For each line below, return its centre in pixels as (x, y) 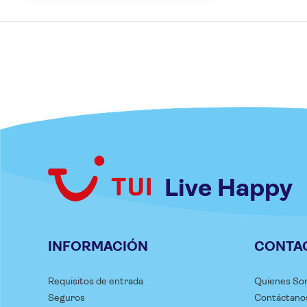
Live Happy (229, 187)
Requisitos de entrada (96, 281)
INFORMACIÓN (98, 246)
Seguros (66, 297)
